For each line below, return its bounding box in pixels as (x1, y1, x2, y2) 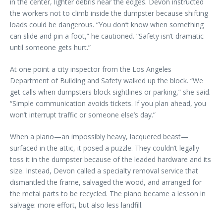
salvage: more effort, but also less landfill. (10, 200, 143, 210)
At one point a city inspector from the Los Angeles (10, 64, 171, 74)
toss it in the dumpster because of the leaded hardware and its (10, 155, 211, 164)
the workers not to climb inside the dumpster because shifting (10, 8, 208, 18)
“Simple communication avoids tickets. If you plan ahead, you (10, 99, 206, 108)
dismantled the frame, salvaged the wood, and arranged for (10, 177, 202, 187)
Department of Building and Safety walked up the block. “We (10, 76, 203, 85)
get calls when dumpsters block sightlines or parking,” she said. (10, 87, 211, 97)
